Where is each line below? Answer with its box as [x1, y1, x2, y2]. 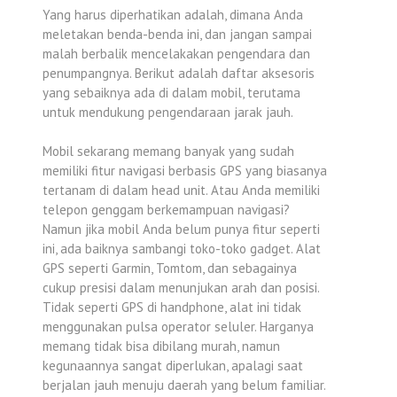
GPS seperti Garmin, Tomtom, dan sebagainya [43, 260, 297, 276]
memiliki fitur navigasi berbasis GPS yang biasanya [43, 162, 327, 179]
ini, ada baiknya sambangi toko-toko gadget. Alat [43, 240, 321, 257]
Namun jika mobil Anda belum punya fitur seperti [43, 221, 320, 237]
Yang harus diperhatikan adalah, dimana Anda [43, 5, 303, 23]
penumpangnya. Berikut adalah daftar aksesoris [43, 64, 315, 82]
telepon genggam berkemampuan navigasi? [43, 201, 290, 218]
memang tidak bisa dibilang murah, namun [43, 338, 280, 354]
